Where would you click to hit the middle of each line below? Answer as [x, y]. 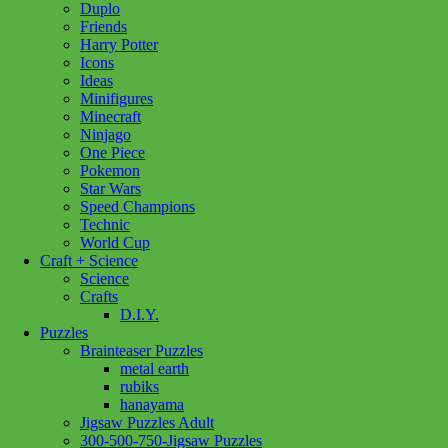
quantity [32, 85]
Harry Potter [119, 44]
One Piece [112, 152]
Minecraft [110, 116]
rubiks [139, 386]
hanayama [152, 404]
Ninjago [105, 134]
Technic [105, 224]
